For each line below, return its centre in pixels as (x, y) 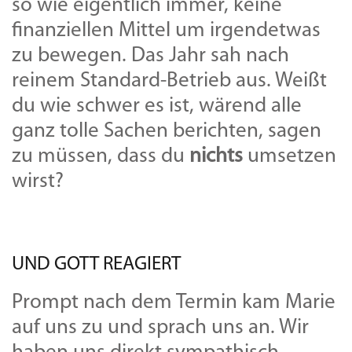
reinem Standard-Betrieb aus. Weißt (169, 81)
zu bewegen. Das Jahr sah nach (150, 56)
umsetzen (290, 157)
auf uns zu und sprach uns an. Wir (160, 328)
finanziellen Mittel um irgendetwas (166, 31)
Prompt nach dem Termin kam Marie (174, 303)
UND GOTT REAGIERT (96, 264)
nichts (216, 157)
